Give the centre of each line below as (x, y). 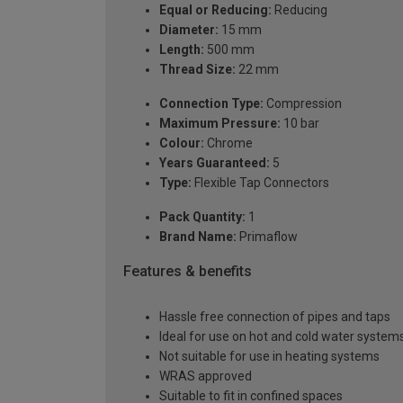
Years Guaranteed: (215, 163)
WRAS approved (206, 376)
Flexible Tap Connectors (260, 183)
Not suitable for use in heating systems (269, 356)
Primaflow (267, 237)
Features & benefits (188, 272)
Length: (182, 50)
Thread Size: (197, 70)
